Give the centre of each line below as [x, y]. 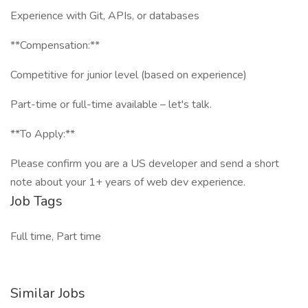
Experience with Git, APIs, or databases [105, 16]
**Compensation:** [55, 45]
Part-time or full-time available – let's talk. [111, 104]
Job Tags [36, 201]
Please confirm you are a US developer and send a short [145, 164]
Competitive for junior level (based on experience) [129, 75]
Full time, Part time [56, 236]
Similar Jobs [48, 293]
